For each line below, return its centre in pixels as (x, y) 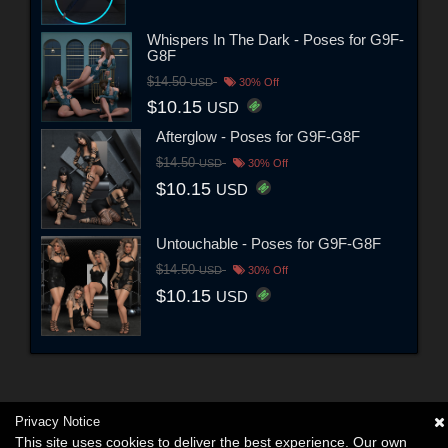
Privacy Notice (57, 421)
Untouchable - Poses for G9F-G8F (268, 244)
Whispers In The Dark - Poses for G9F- (275, 39)
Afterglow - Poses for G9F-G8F (258, 137)
